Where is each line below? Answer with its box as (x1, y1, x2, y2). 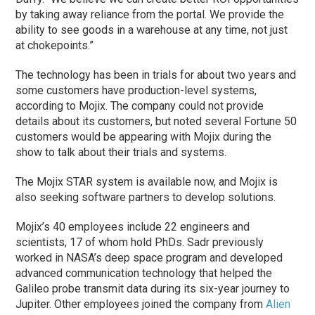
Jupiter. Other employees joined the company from (15, 297, 266, 311)
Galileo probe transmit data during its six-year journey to (15, 281, 290, 295)
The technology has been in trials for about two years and (15, 67, 297, 82)
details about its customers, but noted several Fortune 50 (15, 114, 297, 128)
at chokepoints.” (15, 38, 94, 52)
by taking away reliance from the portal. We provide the (15, 7, 285, 21)
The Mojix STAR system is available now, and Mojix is (15, 174, 278, 188)
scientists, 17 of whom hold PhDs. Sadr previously (15, 235, 264, 249)
